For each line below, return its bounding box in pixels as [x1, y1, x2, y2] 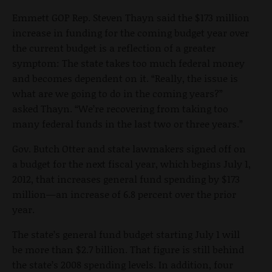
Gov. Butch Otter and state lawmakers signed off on [12, 141, 246, 156]
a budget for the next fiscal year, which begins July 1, [12, 157, 251, 171]
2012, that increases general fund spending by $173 [12, 172, 240, 186]
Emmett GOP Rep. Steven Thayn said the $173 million [12, 10, 250, 25]
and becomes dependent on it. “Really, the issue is [12, 71, 238, 86]
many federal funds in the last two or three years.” [12, 117, 243, 131]
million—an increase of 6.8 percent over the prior [12, 187, 236, 202]
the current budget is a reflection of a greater [12, 41, 216, 55]
